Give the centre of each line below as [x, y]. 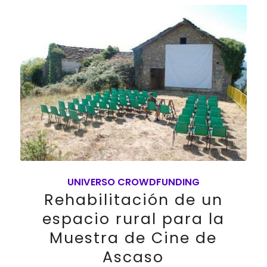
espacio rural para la [133, 219]
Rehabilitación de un [133, 200]
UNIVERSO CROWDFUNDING [133, 182]
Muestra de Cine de [133, 238]
